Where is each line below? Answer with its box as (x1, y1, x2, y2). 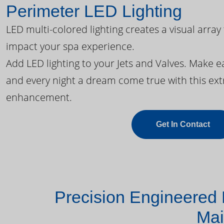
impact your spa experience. (6, 39, 134, 53)
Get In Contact (156, 119, 210, 128)
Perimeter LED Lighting (6, 1, 182, 20)
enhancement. (6, 90, 72, 104)
